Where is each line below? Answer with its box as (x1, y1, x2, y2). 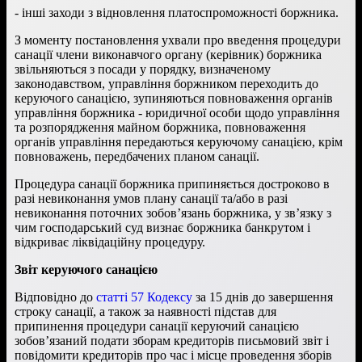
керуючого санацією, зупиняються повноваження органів (15, 90, 333, 105)
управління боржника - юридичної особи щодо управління (15, 105, 339, 120)
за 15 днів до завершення (192, 289, 333, 304)
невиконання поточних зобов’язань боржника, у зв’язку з (15, 205, 331, 220)
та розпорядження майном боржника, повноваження (15, 120, 305, 134)
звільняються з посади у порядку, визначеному (15, 61, 271, 76)
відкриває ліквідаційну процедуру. (15, 234, 205, 249)
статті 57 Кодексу (96, 289, 192, 304)
